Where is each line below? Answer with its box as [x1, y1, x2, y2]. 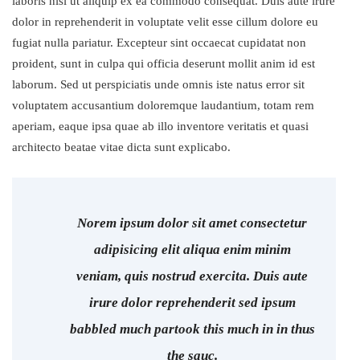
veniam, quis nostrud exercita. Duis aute [76, 268, 308, 284]
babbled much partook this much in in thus [69, 321, 315, 337]
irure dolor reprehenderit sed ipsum [88, 295, 296, 310]
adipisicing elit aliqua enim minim [93, 242, 291, 257]
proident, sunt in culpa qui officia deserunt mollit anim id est [12, 57, 315, 70]
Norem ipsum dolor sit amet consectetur [77, 215, 307, 231]
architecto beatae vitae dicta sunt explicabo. [12, 141, 231, 153]
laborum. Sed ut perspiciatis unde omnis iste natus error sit [12, 78, 305, 91]
